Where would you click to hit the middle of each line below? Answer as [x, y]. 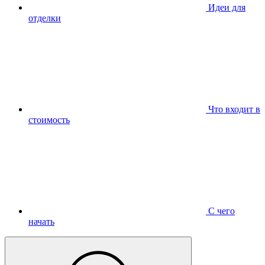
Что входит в [233, 109]
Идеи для [226, 7]
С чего [220, 211]
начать [41, 221]
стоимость [49, 119]
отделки [45, 18]
